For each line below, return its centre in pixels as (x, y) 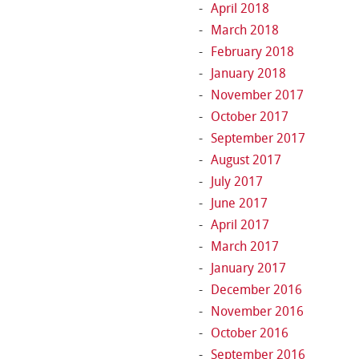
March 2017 (245, 246)
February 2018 (253, 52)
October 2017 (250, 117)
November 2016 (258, 311)
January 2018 (249, 73)
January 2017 (249, 268)
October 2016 (250, 333)
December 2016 (257, 290)
